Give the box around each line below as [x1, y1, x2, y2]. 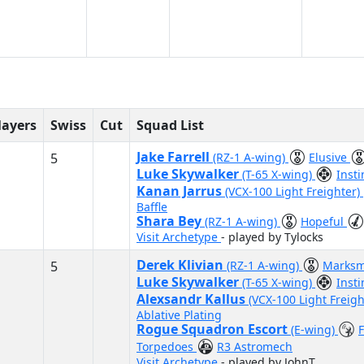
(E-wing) [291, 322, 338, 337]
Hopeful [301, 214, 347, 229]
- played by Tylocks [221, 229, 323, 245]
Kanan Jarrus [136, 182, 225, 200]
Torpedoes [136, 339, 197, 354]
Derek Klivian [136, 256, 227, 274]
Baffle [136, 199, 167, 214]
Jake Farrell [136, 148, 213, 166]
